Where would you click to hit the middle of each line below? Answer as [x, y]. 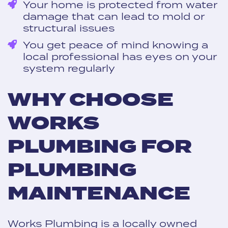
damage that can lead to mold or [114, 16]
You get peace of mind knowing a [116, 45]
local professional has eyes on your [120, 56]
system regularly [69, 68]
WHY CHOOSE [91, 101]
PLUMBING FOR [100, 147]
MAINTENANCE [99, 194]
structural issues [69, 28]
